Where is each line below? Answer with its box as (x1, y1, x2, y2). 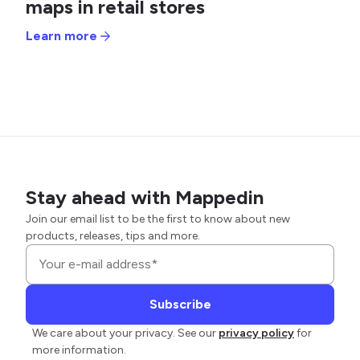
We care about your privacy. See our (32, 325, 216, 340)
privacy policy (219, 325, 294, 340)
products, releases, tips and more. (26, 228, 200, 243)
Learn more (26, 27, 97, 43)
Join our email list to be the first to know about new (26, 211, 290, 226)
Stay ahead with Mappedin (26, 185, 264, 209)
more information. (32, 342, 126, 357)
